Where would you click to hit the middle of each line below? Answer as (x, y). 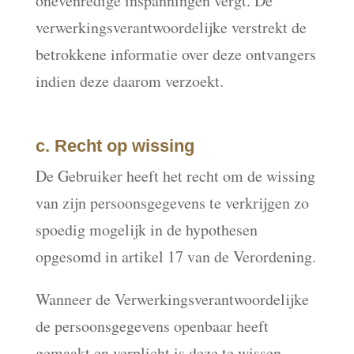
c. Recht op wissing (115, 146)
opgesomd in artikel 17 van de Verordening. (175, 256)
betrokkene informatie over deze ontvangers (175, 54)
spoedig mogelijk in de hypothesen (146, 230)
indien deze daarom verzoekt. (129, 81)
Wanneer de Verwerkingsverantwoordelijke (172, 299)
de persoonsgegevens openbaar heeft (152, 326)
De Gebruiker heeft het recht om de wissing (175, 176)
